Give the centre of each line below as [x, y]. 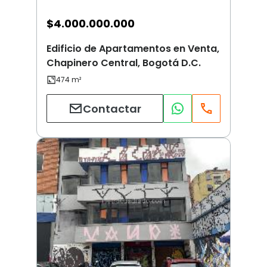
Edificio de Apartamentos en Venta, [133, 49]
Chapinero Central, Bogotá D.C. [124, 63]
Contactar [112, 108]
